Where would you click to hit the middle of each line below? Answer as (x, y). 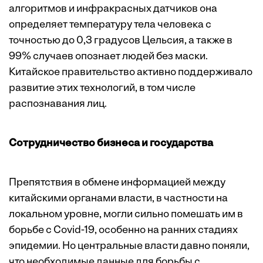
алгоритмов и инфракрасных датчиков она (113, 9)
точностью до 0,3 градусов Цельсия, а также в (121, 41)
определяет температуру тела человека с (110, 25)
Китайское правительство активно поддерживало (131, 73)
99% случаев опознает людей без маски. (108, 57)
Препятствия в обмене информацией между (117, 183)
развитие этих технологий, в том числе (102, 89)
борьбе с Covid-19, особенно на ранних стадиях (123, 231)
